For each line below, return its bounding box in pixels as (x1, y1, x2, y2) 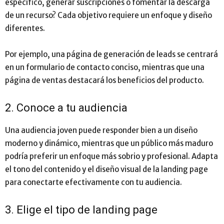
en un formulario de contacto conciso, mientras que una (5, 62, 204, 72)
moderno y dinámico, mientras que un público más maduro (5, 138, 213, 148)
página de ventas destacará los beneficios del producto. (5, 75, 204, 85)
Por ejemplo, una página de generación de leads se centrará (5, 49, 218, 59)
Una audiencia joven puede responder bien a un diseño (5, 125, 197, 135)
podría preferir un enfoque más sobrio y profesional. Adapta (5, 151, 218, 161)
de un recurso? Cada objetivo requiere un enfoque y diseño (5, 10, 212, 20)
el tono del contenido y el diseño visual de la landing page (5, 164, 208, 174)
